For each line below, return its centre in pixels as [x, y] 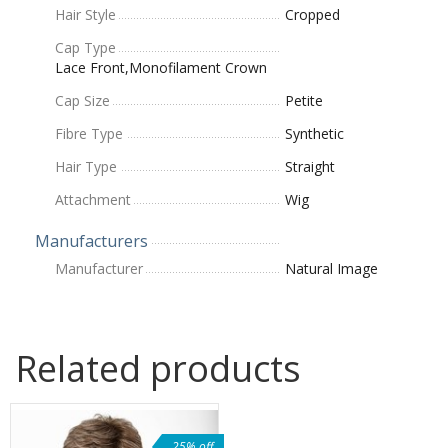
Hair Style [85, 14]
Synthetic [314, 133]
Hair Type [86, 166]
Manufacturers [91, 240]
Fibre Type [89, 133]
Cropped [312, 14]
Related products [158, 368]
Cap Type [85, 47]
